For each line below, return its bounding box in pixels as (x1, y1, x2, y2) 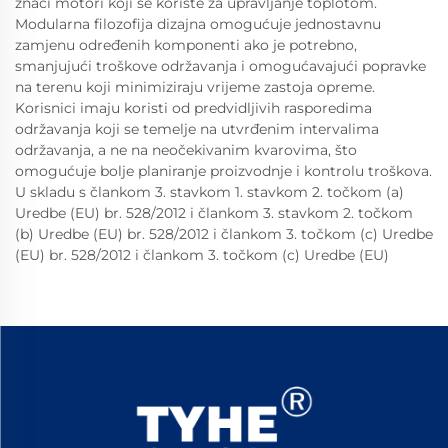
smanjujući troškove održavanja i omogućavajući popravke (15, 57, 426, 75)
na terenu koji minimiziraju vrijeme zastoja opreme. (15, 78, 375, 96)
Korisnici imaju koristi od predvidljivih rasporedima (15, 99, 372, 117)
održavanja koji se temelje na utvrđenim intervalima (15, 120, 379, 138)
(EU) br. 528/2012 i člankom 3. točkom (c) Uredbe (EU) (15, 246, 389, 264)
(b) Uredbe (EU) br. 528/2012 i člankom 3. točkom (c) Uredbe (15, 225, 433, 243)
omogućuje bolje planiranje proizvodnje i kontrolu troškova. (15, 162, 432, 180)
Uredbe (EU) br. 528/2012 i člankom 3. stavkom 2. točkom (15, 204, 413, 222)
